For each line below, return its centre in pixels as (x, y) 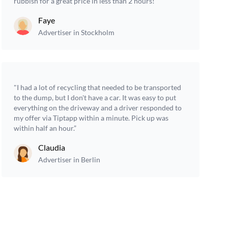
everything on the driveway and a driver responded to (97, 108)
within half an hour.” (45, 128)
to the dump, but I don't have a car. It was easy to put (95, 97)
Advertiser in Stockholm (76, 32)
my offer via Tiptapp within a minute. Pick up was (91, 118)
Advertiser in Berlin (69, 160)
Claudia (51, 147)
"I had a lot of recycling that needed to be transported (97, 87)
